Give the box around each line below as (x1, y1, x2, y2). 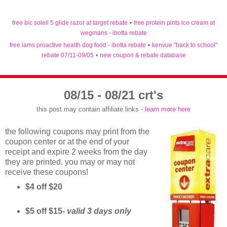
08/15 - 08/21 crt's (64, 88, 163, 102)
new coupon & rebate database (99, 52, 186, 59)
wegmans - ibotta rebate (80, 29, 147, 37)
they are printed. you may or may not (5, 158, 135, 167)
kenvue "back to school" (152, 42, 217, 49)
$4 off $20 (25, 182, 62, 192)
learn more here (145, 105, 191, 113)
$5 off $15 (25, 207, 62, 216)
